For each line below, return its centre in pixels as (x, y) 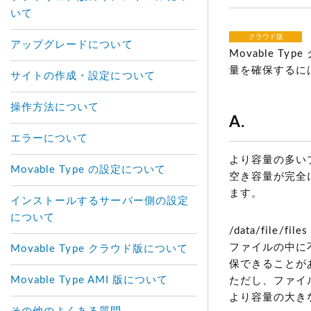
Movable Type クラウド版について (100, 249)
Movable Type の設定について (88, 170)
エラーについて (50, 138)
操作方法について (55, 107)
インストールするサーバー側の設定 (100, 201)
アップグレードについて (72, 45)
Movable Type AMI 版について (90, 280)
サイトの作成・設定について (83, 76)
